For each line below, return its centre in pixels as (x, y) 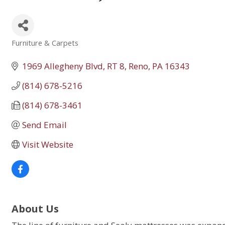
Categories (31, 49)
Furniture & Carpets (45, 43)
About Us (35, 208)
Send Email (45, 125)
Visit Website (48, 144)
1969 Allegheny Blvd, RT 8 (74, 66)
